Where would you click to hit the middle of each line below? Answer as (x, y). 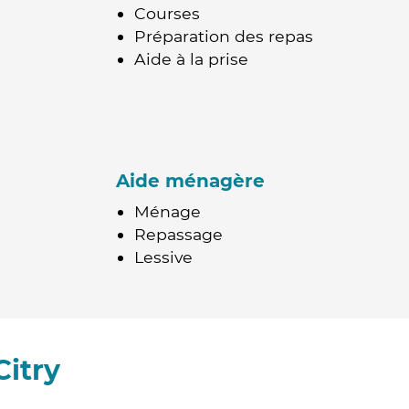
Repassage (178, 234)
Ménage (168, 211)
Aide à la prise (191, 59)
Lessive (163, 257)
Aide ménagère (190, 181)
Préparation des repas (224, 36)
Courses (167, 13)
